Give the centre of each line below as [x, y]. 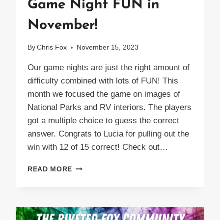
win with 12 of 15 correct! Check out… [98, 147]
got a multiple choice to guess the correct [103, 121]
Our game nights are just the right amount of [109, 68]
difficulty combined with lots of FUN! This [103, 81]
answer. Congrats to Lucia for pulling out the [108, 134]
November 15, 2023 [108, 48]
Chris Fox [52, 48]
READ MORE [50, 169]
